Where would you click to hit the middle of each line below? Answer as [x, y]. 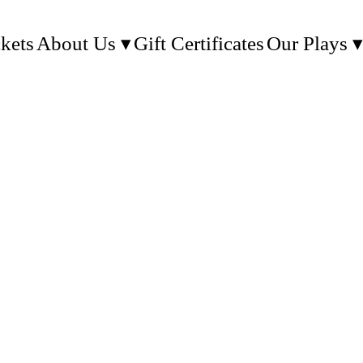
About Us [76, 43]
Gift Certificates [199, 43]
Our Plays [307, 43]
